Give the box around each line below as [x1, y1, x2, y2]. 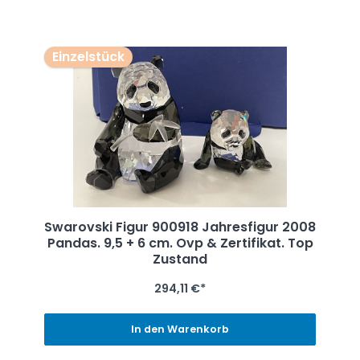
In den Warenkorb [131, 322, 229, 337]
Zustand [153, 249, 207, 268]
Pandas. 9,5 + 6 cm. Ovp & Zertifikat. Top [47, 233, 313, 252]
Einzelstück [51, 47, 125, 66]
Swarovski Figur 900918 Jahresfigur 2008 [44, 217, 316, 236]
